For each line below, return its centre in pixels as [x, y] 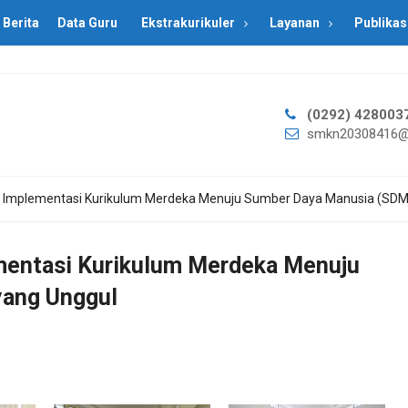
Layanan [295, 23]
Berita [21, 23]
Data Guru [87, 23]
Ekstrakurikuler [188, 23]
